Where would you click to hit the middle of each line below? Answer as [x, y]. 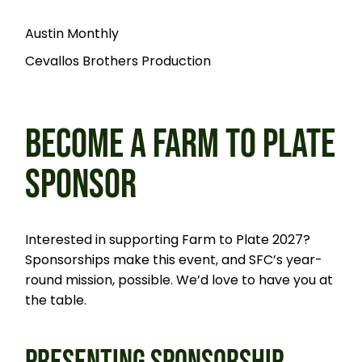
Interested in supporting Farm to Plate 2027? [168, 239]
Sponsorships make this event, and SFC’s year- [174, 259]
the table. [56, 300]
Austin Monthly [72, 33]
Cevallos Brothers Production [118, 61]
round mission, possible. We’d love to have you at [179, 280]
